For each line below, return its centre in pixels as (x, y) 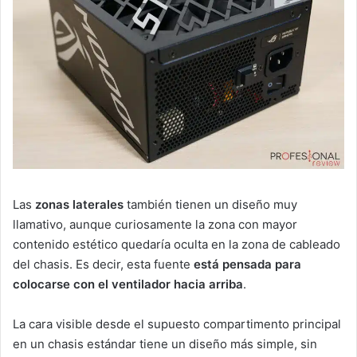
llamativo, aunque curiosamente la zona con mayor (155, 224)
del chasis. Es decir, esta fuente (103, 264)
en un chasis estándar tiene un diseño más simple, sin (165, 343)
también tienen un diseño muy (210, 204)
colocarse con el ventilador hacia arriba (128, 284)
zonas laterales (79, 204)
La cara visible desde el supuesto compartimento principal (177, 324)
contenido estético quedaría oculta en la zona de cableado (177, 244)
